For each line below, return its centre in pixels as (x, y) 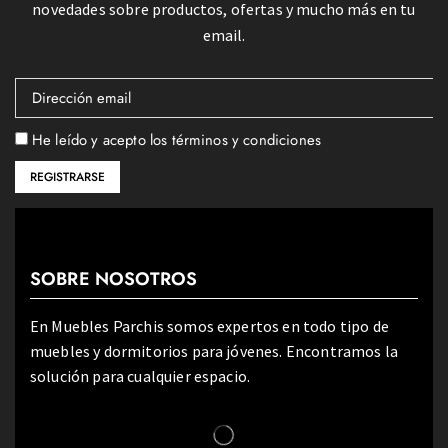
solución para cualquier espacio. (140, 375)
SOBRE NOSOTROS (114, 278)
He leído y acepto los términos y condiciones (177, 140)
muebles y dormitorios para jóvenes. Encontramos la (214, 350)
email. (224, 35)
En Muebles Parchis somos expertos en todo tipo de (209, 325)
